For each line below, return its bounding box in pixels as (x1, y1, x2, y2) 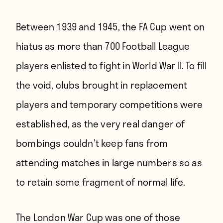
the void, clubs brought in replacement (16, 78, 188, 92)
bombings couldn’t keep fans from (16, 136, 168, 150)
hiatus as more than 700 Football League (16, 39, 190, 53)
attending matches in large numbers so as (16, 155, 202, 170)
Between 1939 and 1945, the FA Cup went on (16, 19, 205, 34)
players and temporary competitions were (16, 97, 203, 111)
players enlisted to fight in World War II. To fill (16, 58, 207, 73)
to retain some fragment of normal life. (16, 175, 186, 189)
